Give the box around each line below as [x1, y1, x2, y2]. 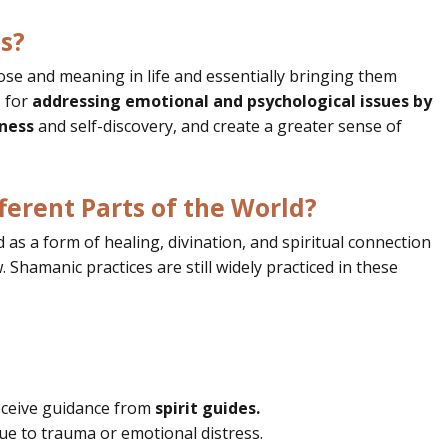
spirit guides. [155, 396, 260, 419]
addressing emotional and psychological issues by [28, 89, 432, 112]
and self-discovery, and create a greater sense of [34, 114, 402, 137]
